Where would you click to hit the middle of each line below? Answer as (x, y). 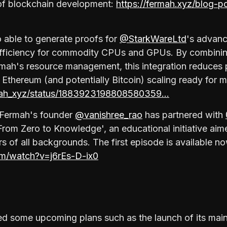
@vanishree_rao (109, 115)
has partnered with (184, 115)
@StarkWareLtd (153, 39)
